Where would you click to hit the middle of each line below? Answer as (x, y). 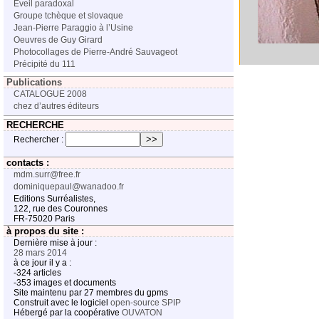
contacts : (28, 163)
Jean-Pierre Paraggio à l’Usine (73, 28)
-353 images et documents (65, 283)
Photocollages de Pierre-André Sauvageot (95, 52)
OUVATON (142, 313)
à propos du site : (45, 231)
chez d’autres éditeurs (56, 106)
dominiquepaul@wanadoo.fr (69, 187)
